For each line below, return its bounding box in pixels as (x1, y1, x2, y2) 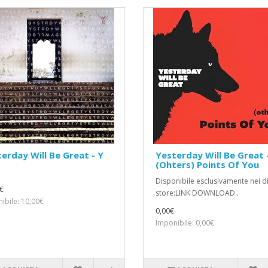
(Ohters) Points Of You (156, 159, 259, 171)
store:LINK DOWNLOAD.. (156, 188, 239, 199)
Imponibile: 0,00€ (156, 218, 214, 229)
